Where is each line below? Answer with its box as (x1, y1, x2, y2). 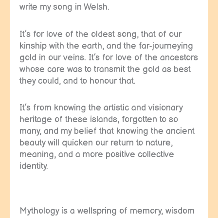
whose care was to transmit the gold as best (19, 64, 191, 74)
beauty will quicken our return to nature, (19, 138, 173, 148)
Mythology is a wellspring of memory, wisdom (19, 205, 195, 216)
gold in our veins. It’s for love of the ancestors (19, 52, 198, 63)
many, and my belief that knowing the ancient (19, 126, 195, 137)
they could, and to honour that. (19, 75, 136, 86)
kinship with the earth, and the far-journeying (19, 40, 193, 51)
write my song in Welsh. (19, 2, 109, 13)
